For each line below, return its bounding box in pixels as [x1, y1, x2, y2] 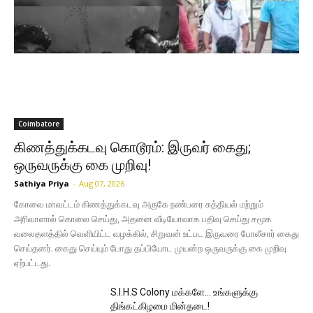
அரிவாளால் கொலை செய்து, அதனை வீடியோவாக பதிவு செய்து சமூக [14, 212, 272, 226]
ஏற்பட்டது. [14, 256, 50, 270]
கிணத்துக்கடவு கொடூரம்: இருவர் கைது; [14, 139, 251, 156]
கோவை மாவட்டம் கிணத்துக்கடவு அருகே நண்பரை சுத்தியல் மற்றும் [14, 198, 263, 211]
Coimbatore [18, 119, 59, 129]
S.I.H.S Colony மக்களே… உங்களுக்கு [110, 286, 259, 298]
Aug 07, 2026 [79, 178, 124, 189]
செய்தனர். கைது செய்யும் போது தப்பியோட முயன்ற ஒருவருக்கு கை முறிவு [14, 242, 286, 255]
